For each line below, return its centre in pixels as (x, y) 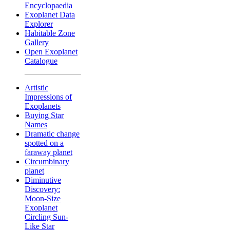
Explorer (39, 24)
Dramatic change (52, 133)
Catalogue (41, 61)
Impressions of (48, 97)
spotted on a (44, 143)
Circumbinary (47, 161)
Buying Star (44, 115)
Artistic (36, 87)
